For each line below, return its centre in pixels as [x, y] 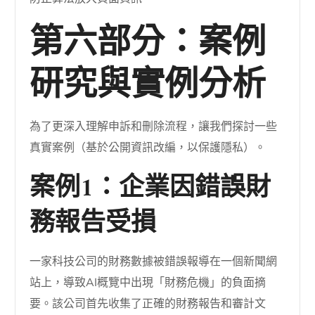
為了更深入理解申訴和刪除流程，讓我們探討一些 [154, 126]
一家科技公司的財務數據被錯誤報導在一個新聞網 [154, 261]
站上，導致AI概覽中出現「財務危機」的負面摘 [148, 282]
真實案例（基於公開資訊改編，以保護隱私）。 [148, 147]
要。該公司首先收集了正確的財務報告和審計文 [148, 303]
